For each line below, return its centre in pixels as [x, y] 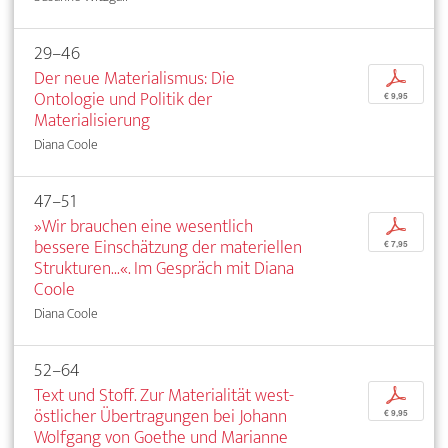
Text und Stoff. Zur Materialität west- [164, 395]
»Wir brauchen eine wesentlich [143, 226]
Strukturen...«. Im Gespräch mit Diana [164, 268]
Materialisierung [92, 120]
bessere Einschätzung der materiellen [168, 247]
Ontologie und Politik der [123, 99]
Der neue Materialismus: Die [134, 78]
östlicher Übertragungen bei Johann [160, 416]
